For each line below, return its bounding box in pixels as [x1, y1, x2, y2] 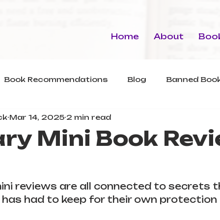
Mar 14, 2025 [9, 112, 64, 121]
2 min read [66, 112, 111, 121]
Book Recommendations [4, 75, 108, 83]
